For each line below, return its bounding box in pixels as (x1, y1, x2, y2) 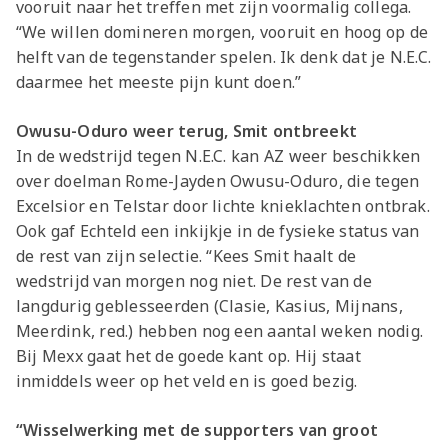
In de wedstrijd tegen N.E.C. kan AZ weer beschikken (16, 145, 421, 168)
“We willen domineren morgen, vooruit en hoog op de (16, 21, 428, 44)
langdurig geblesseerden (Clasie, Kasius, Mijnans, (16, 295, 403, 318)
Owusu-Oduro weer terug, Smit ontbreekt (16, 120, 358, 143)
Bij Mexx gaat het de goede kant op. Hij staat (16, 345, 361, 368)
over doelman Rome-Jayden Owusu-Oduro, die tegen (16, 170, 420, 193)
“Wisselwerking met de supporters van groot (16, 419, 379, 442)
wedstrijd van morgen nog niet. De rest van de (16, 270, 372, 293)
